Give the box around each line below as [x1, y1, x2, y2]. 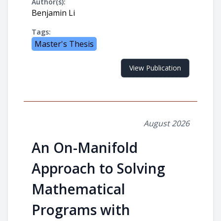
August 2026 [144, 118, 189, 129]
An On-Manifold [32, 138, 138, 157]
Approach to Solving [32, 159, 165, 178]
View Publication [129, 63, 181, 73]
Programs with [32, 200, 130, 219]
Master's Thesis [35, 38, 94, 49]
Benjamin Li [32, 7, 75, 18]
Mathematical [32, 180, 125, 198]
